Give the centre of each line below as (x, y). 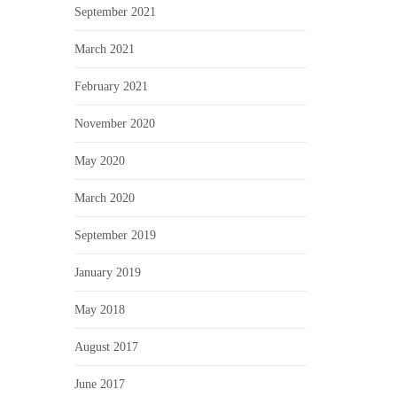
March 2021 (104, 49)
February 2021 (111, 86)
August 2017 (106, 347)
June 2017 (99, 384)
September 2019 (115, 235)
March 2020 (104, 198)
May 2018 (99, 310)
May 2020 (99, 161)
